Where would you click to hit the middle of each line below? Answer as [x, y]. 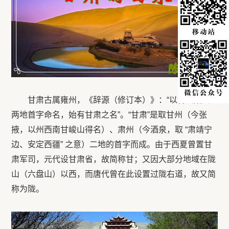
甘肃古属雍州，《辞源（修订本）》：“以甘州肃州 [119, 100]
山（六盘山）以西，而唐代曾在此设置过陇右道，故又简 [114, 174]
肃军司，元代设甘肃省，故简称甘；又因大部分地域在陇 [114, 159]
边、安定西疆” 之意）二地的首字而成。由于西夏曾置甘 [112, 144]
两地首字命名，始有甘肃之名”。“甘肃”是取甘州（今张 [109, 114]
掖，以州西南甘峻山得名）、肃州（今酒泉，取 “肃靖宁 [112, 129]
